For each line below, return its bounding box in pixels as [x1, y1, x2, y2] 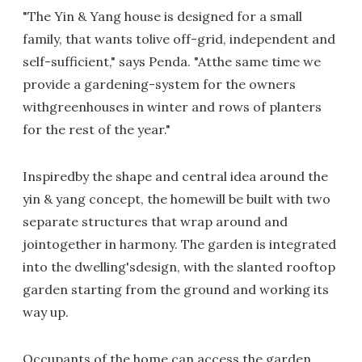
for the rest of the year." [23, 121, 170, 137]
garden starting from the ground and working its [23, 281, 329, 297]
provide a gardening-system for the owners [23, 76, 296, 92]
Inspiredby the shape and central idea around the [23, 168, 328, 184]
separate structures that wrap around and [23, 213, 288, 229]
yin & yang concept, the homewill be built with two [23, 191, 330, 207]
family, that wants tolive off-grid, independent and [23, 31, 335, 47]
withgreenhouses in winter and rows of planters [23, 99, 322, 115]
